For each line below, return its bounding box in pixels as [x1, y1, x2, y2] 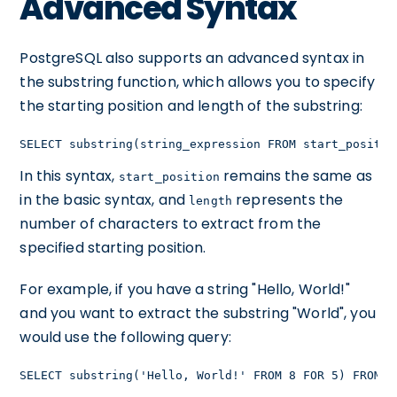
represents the [232, 190, 344, 210]
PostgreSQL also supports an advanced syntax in [19, 48, 365, 68]
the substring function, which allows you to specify [19, 72, 376, 92]
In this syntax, [19, 166, 119, 186]
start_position [118, 170, 220, 183]
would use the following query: [19, 327, 231, 347]
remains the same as [219, 166, 372, 186]
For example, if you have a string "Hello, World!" [19, 279, 350, 300]
